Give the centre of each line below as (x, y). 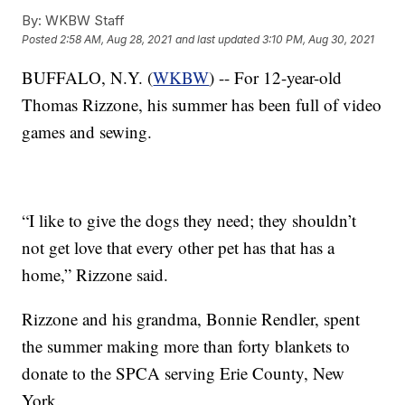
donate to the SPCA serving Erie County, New (184, 372)
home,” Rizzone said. (95, 274)
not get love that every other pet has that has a (179, 247)
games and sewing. (87, 131)
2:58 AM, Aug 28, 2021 (116, 40)
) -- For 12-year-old (276, 77)
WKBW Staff (84, 20)
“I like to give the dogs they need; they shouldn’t (189, 220)
